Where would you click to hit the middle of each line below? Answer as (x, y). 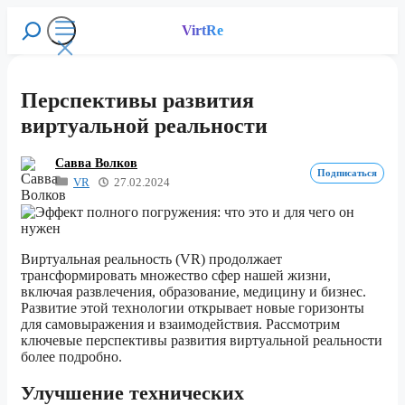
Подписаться (347, 173)
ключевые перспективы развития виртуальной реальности (202, 340)
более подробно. (71, 356)
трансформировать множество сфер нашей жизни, (176, 275)
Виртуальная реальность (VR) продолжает (151, 259)
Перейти (33, 14)
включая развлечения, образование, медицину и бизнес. (193, 291)
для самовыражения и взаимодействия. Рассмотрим (180, 324)
